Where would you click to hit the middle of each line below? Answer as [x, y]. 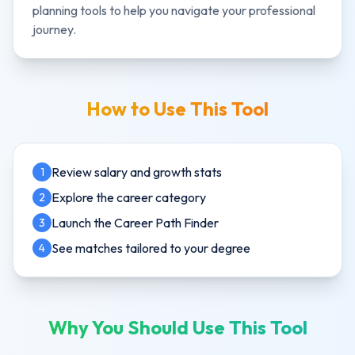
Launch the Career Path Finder [135, 223]
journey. [54, 29]
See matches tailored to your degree [151, 248]
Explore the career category [129, 197]
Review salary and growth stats [137, 172]
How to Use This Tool [177, 109]
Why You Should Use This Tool [177, 327]
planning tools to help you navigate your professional [174, 10]
